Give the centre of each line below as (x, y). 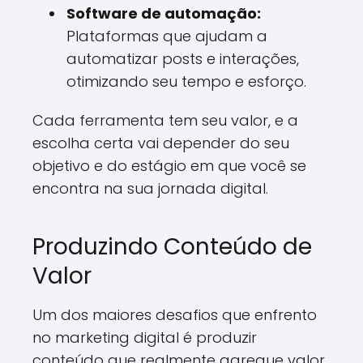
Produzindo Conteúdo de (172, 247)
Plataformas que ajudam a (167, 36)
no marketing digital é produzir (145, 337)
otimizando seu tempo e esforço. (186, 81)
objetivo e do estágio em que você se (169, 166)
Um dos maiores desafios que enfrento (175, 315)
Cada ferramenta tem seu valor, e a (165, 120)
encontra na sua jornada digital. (150, 188)
